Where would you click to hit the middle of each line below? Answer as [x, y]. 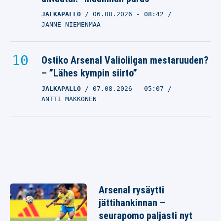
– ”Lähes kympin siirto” [89, 73]
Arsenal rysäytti [131, 190]
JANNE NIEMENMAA [71, 24]
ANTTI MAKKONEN [69, 99]
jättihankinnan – [132, 203]
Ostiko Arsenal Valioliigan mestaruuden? [125, 60]
